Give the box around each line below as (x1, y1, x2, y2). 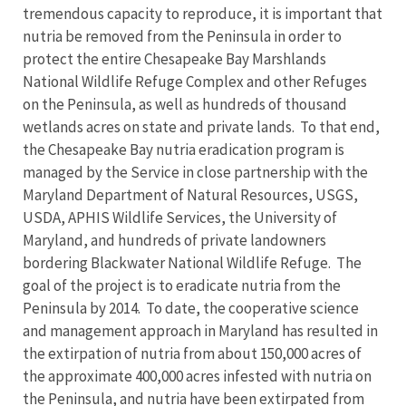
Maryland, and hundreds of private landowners (23, 230, 326, 250)
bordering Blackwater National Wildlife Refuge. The (23, 253, 362, 273)
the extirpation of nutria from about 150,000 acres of (23, 343, 362, 363)
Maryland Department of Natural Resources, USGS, (23, 185, 358, 205)
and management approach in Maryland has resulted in (23, 321, 378, 341)
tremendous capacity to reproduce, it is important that (23, 4, 382, 24)
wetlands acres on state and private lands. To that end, (23, 117, 380, 137)
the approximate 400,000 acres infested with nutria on (23, 366, 372, 386)
